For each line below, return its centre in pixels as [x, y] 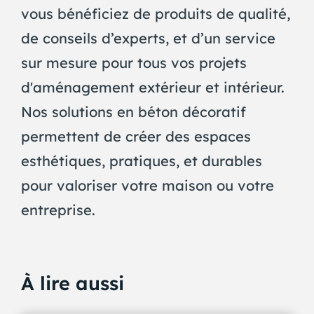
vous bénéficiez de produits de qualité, [155, 14]
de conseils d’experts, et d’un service [148, 39]
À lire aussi [72, 283]
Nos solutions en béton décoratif [133, 112]
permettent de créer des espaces [136, 137]
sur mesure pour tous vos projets [134, 63]
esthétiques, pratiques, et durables [141, 161]
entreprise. [58, 210]
